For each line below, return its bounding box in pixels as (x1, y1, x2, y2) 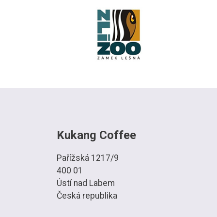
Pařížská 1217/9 (57, 153, 119, 163)
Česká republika (57, 190, 117, 201)
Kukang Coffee (57, 128, 136, 142)
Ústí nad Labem (57, 178, 115, 188)
